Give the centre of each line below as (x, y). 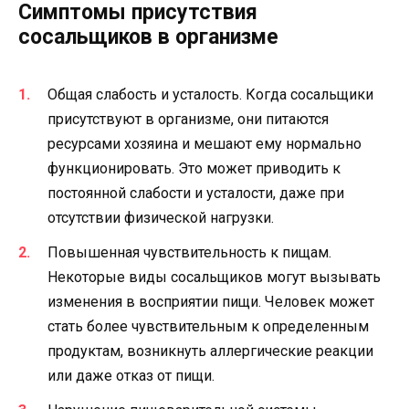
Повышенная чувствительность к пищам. (189, 252)
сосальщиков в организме (148, 37)
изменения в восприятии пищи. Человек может (211, 301)
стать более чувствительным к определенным (208, 326)
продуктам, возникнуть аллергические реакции (210, 351)
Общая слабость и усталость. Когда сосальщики (210, 94)
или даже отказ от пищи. (131, 375)
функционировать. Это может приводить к (194, 168)
